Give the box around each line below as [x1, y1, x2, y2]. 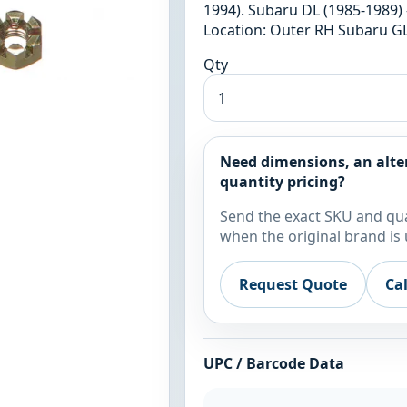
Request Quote [239, 274, 348, 295]
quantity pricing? [220, 171, 346, 192]
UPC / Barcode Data [203, 353, 344, 374]
